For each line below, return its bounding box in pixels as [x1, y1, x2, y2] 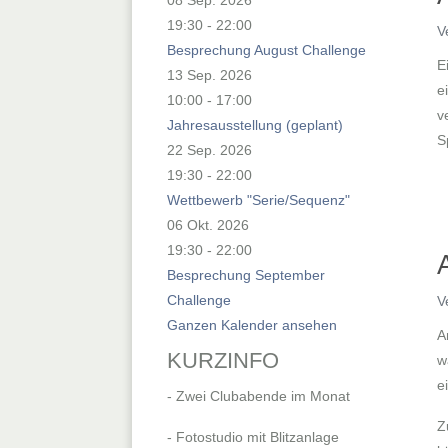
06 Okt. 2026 [167, 216, 249, 233]
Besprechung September [167, 266, 325, 283]
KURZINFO [167, 347, 279, 373]
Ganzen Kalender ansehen [167, 316, 337, 333]
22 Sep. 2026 [167, 141, 252, 158]
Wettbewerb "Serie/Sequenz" [167, 191, 350, 208]
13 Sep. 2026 [167, 66, 252, 83]
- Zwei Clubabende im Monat [167, 387, 350, 404]
